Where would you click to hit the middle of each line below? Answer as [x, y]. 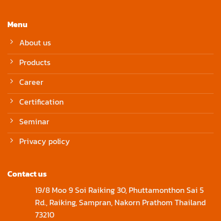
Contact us [27, 173]
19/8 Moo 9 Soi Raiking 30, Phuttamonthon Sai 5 [119, 190]
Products [35, 62]
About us [35, 43]
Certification [41, 102]
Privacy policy [45, 141]
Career [31, 82]
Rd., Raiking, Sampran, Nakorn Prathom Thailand [120, 202]
